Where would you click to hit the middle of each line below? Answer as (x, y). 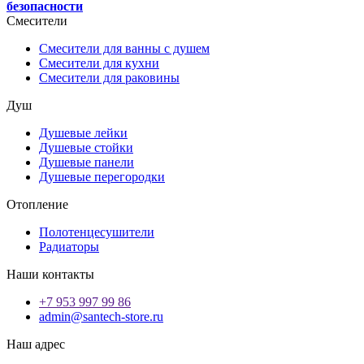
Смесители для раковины (109, 78)
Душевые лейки (83, 133)
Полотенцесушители (97, 232)
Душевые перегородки (102, 177)
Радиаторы (69, 247)
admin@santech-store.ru (101, 316)
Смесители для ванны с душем (124, 48)
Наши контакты (50, 274)
